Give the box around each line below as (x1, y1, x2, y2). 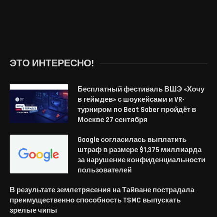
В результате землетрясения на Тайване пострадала (10, 185, 194, 195)
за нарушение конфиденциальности (77, 155, 205, 165)
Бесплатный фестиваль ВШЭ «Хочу (77, 84, 204, 94)
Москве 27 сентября (77, 115, 148, 124)
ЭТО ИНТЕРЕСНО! (10, 57, 94, 70)
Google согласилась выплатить (77, 135, 186, 144)
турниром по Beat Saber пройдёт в (77, 105, 196, 114)
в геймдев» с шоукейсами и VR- (77, 94, 185, 104)
